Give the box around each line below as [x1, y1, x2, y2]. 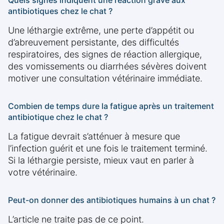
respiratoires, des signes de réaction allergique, [8, 49, 202, 60]
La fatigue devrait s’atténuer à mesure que [8, 131, 180, 142]
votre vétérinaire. [8, 167, 77, 178]
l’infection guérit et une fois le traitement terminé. [8, 143, 207, 154]
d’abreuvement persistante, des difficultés [8, 37, 179, 48]
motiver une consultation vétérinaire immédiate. [8, 73, 202, 84]
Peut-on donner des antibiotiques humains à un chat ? [8, 195, 215, 205]
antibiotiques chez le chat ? [8, 6, 112, 16]
